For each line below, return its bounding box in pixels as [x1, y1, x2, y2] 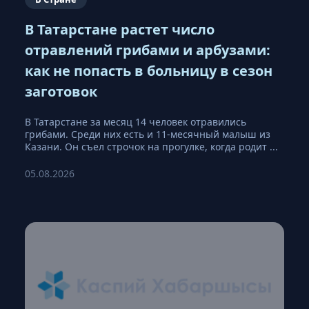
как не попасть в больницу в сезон [25, 61, 272, 81]
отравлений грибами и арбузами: [25, 41, 270, 60]
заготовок [25, 82, 97, 101]
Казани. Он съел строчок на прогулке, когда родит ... [25, 140, 278, 154]
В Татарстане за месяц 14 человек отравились [25, 115, 246, 129]
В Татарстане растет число [25, 20, 215, 39]
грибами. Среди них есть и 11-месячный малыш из [25, 128, 270, 141]
